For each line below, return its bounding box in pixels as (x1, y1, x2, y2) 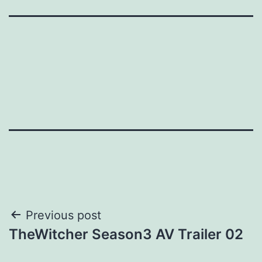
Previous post (26, 208, 101, 222)
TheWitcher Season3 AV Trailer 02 (9, 225, 243, 243)
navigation (8, 232, 111, 258)
